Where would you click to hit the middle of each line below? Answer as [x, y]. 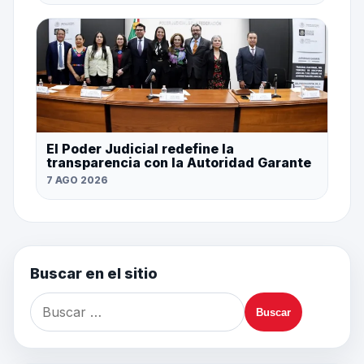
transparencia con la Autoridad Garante [178, 163]
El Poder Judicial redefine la [140, 149]
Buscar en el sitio [94, 274]
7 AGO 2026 [77, 180]
